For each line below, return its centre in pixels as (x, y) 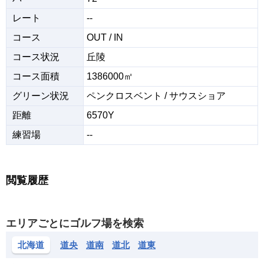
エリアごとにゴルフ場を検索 (75, 224)
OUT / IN (105, 38)
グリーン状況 (41, 96)
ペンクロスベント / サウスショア (156, 96)
